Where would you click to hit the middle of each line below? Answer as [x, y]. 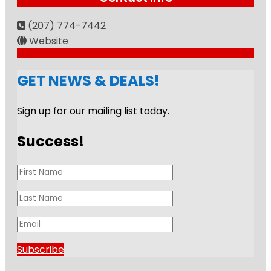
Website [49, 41]
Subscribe [41, 249]
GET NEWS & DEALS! [88, 81]
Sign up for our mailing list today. [93, 111]
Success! [51, 141]
